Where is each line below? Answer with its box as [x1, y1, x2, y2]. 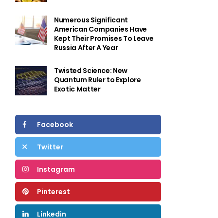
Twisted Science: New [54, 66, 127, 75]
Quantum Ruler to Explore [54, 75, 141, 85]
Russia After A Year [54, 43, 118, 53]
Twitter [37, 142, 63, 152]
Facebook [37, 120, 73, 129]
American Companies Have [54, 24, 147, 34]
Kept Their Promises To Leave [54, 34, 154, 43]
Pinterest [37, 187, 70, 197]
